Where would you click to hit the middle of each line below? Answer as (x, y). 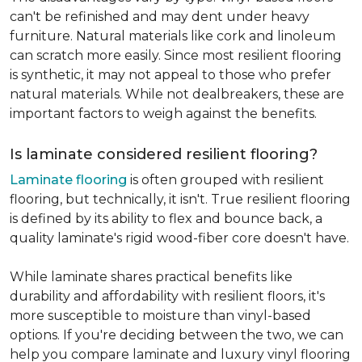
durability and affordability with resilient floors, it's (167, 296)
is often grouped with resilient (225, 180)
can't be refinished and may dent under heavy (160, 17)
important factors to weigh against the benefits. (163, 114)
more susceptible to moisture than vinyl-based (160, 316)
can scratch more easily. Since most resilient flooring (176, 55)
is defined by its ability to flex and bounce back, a (166, 219)
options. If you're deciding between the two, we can (177, 335)
